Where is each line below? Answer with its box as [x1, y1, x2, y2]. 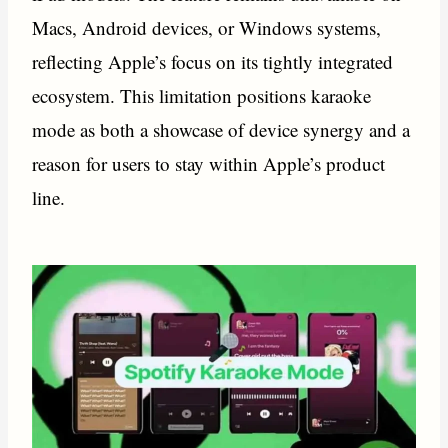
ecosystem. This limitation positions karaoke [32, 82, 372, 108]
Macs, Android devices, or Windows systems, [32, 14, 382, 40]
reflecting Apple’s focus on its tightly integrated [32, 48, 394, 74]
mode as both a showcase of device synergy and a [32, 116, 411, 142]
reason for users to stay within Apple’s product [32, 150, 386, 176]
